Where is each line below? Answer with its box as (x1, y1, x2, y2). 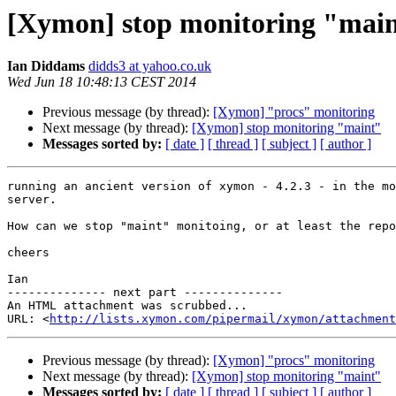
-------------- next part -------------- (7, 286, 283, 300)
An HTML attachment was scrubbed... (7, 299, 247, 313)
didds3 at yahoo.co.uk (88, 58, 211, 74)
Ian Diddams (7, 58, 85, 74)
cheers (7, 246, 49, 260)
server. (7, 193, 57, 207)
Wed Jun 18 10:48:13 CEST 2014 (7, 74, 196, 90)
